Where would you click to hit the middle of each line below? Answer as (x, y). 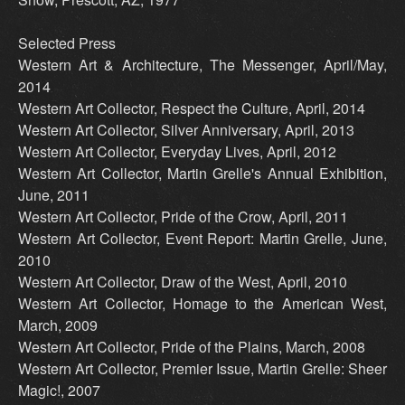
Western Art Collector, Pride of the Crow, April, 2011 (183, 217)
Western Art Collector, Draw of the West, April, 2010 (183, 282)
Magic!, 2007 (59, 391)
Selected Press (67, 43)
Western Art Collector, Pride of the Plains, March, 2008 (192, 347)
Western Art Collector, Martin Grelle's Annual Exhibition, (202, 174)
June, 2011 (54, 195)
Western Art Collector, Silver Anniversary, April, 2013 (186, 130)
